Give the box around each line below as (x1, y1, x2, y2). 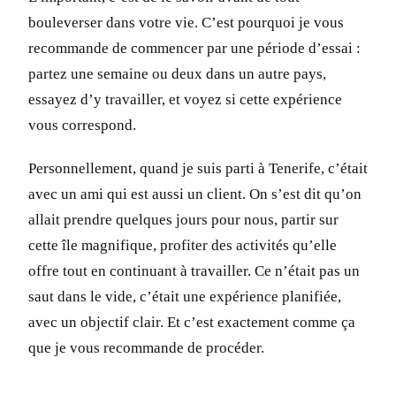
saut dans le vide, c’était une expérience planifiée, (28, 288, 341, 306)
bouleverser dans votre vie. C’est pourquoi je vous (28, 14, 344, 32)
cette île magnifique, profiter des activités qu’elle (28, 237, 337, 255)
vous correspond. (28, 117, 136, 134)
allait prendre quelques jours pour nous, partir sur (28, 211, 339, 229)
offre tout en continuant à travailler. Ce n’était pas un (28, 263, 360, 280)
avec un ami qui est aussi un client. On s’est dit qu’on (28, 186, 362, 203)
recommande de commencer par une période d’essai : (28, 40, 361, 57)
